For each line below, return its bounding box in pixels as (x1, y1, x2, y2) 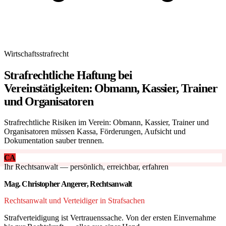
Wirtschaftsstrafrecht (4, 49, 69, 58)
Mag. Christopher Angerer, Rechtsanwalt (4, 179, 132, 188)
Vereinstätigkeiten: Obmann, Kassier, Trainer (4, 81, 217, 95)
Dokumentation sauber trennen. (4, 136, 104, 145)
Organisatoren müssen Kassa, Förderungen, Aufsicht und (4, 127, 186, 136)
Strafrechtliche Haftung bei (4, 68, 132, 82)
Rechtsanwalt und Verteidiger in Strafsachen (4, 196, 145, 205)
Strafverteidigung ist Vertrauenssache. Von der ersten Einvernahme (4, 213, 216, 222)
